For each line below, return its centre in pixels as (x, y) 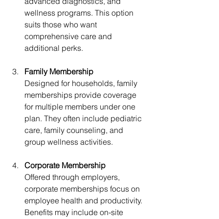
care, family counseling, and (75, 130)
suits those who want (62, 24)
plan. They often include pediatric (84, 118)
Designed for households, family (82, 83)
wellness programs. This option (80, 12)
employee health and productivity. (84, 200)
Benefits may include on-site (75, 212)
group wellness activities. (69, 142)
